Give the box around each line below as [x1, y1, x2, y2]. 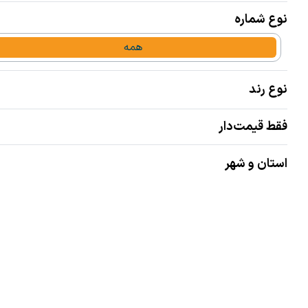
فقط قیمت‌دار [219, 118, 287, 136]
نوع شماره [234, 10, 287, 29]
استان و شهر [225, 155, 287, 173]
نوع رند [249, 80, 287, 99]
